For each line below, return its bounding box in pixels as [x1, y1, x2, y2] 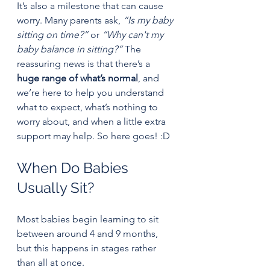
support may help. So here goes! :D [17, 130, 170, 142]
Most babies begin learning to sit [17, 213, 161, 225]
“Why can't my [102, 28, 166, 40]
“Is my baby [123, 14, 175, 26]
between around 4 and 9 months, [17, 227, 160, 239]
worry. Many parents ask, [17, 14, 123, 26]
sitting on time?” [17, 28, 88, 40]
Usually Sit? [17, 178, 94, 196]
